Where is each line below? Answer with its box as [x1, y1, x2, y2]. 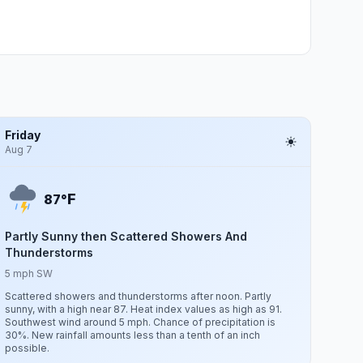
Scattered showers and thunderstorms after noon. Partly [5, 290, 272, 302]
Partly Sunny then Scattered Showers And [5, 229, 248, 243]
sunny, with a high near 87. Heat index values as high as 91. [5, 303, 283, 315]
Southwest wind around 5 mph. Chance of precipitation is [5, 316, 276, 328]
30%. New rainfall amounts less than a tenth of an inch [5, 329, 261, 341]
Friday [5, 128, 41, 142]
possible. [5, 342, 50, 354]
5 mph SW [5, 267, 53, 280]
